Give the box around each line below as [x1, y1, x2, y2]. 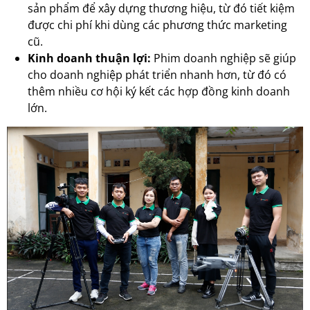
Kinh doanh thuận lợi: [28, 51, 154, 66]
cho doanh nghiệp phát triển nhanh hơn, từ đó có [28, 67, 286, 82]
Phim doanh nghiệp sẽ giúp [154, 51, 296, 66]
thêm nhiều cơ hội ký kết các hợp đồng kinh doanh [28, 84, 290, 99]
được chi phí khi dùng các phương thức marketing [28, 17, 287, 33]
